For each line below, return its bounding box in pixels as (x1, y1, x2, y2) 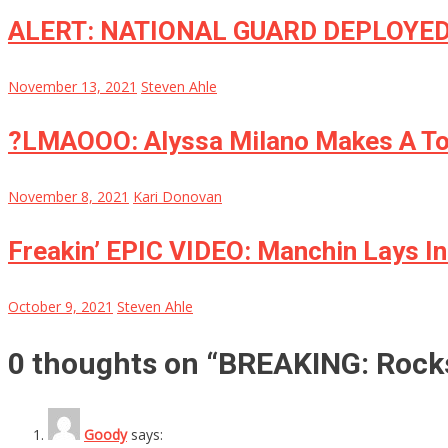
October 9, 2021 (8, 297, 113, 317)
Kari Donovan (133, 187, 222, 207)
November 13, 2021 (8, 77, 137, 97)
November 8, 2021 (8, 187, 129, 207)
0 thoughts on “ (8, 346, 218, 382)
